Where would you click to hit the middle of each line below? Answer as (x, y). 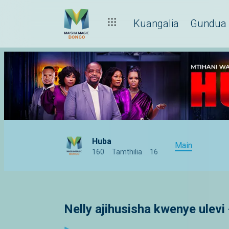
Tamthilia (127, 152)
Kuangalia (156, 23)
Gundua (208, 23)
